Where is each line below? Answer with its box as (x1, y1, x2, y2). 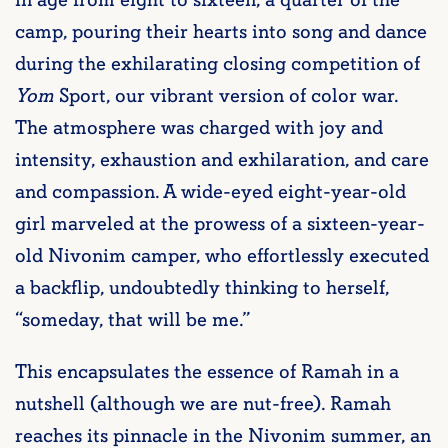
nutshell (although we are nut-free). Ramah (15, 391, 391, 418)
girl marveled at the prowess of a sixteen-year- (15, 211, 425, 238)
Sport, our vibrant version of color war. (54, 83, 398, 110)
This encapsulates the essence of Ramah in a (15, 359, 399, 386)
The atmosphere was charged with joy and (15, 115, 383, 142)
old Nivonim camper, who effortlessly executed (15, 243, 429, 270)
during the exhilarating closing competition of (15, 51, 420, 78)
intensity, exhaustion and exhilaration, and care (15, 147, 429, 174)
